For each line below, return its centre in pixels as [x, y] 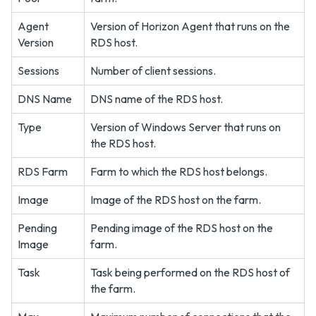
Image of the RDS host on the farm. [176, 200]
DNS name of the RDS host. [157, 99]
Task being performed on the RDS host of [190, 272]
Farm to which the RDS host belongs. [179, 171]
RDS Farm [43, 171]
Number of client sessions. [153, 71]
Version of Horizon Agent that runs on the [190, 26]
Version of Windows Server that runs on [186, 127]
